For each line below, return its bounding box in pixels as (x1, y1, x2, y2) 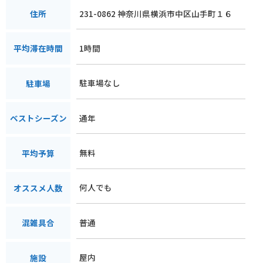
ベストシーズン (9, 112, 67, 124)
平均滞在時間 (14, 42, 63, 55)
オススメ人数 (14, 181, 63, 194)
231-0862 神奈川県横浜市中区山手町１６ (79, 7, 232, 19)
